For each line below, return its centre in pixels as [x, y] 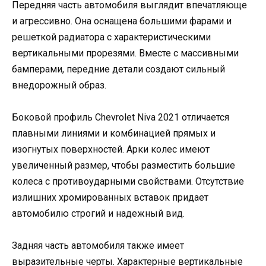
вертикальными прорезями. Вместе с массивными [125, 53]
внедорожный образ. [59, 85]
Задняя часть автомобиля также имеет [98, 246]
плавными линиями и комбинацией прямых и [114, 134]
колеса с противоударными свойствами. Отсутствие [128, 182]
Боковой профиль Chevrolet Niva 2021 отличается [121, 118]
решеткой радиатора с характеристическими [111, 37]
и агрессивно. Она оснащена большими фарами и [122, 21]
